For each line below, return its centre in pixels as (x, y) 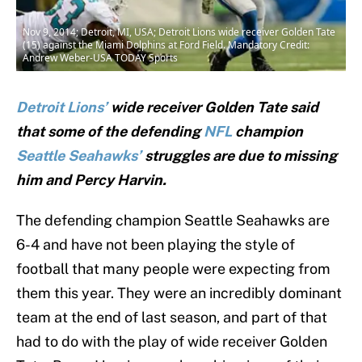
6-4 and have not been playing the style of (156, 245)
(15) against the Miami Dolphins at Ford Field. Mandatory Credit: (166, 45)
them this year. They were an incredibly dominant (179, 293)
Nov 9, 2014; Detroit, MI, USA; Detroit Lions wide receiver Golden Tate (179, 32)
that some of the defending (110, 132)
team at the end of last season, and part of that (172, 318)
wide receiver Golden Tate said (213, 107)
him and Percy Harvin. (91, 180)
